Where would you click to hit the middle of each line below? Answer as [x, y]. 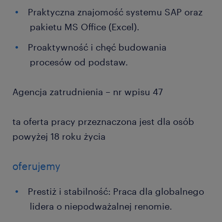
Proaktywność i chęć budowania [97, 47]
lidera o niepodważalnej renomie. [101, 206]
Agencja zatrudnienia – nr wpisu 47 [88, 92]
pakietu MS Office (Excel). [84, 27]
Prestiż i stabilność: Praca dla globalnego [116, 191]
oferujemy [36, 166]
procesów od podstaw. [79, 62]
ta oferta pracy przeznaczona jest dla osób [103, 121]
